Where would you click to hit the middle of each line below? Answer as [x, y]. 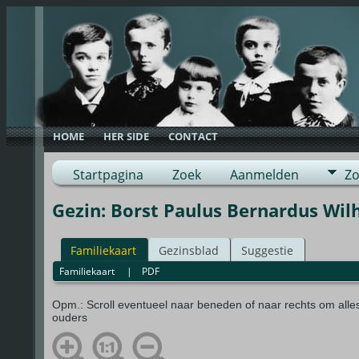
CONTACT [194, 136]
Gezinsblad [188, 250]
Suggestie [267, 250]
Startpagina [108, 175]
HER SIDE [127, 136]
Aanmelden [264, 175]
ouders [71, 318]
